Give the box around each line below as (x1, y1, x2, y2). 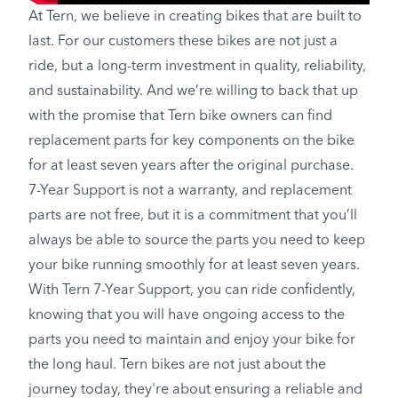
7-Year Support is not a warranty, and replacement (28, 184, 352, 198)
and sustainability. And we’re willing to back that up (28, 84, 358, 99)
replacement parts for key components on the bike (28, 134, 354, 148)
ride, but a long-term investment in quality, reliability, (28, 60, 366, 74)
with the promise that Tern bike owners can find (28, 109, 332, 123)
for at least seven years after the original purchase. (28, 159, 354, 173)
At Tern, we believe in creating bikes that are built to (28, 10, 362, 24)
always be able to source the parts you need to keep (28, 234, 365, 248)
